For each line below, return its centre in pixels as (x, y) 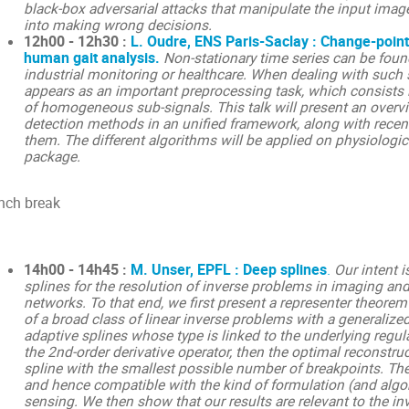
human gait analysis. (91, 58)
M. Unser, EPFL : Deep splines (228, 269)
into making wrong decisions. (117, 26)
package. (52, 157)
